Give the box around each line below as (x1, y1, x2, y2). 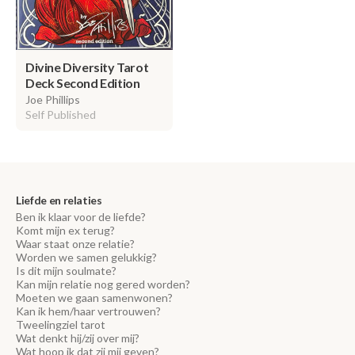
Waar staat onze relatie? (16, 237, 135, 250)
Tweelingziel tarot (16, 318, 105, 331)
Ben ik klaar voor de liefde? (16, 210, 146, 223)
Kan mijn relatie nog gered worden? (16, 277, 190, 291)
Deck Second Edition (25, 74, 140, 90)
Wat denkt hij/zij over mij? (16, 331, 139, 345)
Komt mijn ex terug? (16, 223, 115, 237)
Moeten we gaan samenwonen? (16, 291, 173, 304)
